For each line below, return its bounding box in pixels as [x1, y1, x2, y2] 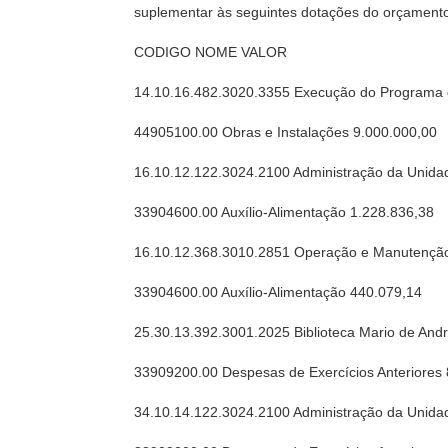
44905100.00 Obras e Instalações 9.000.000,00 [134, 124, 438, 140]
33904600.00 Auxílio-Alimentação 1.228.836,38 [134, 204, 435, 220]
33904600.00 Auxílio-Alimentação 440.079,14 [134, 284, 423, 300]
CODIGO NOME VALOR [134, 44, 288, 60]
